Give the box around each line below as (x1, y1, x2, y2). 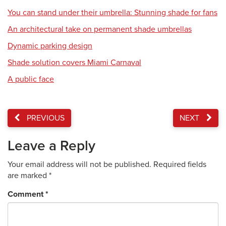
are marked (8, 171, 49, 181)
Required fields (153, 159, 206, 169)
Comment (8, 189, 45, 199)
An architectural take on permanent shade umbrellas (8, 24, 192, 34)
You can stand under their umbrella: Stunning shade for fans (8, 8, 217, 18)
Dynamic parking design (8, 41, 92, 51)
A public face (8, 74, 54, 84)
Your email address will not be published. (8, 159, 151, 169)
